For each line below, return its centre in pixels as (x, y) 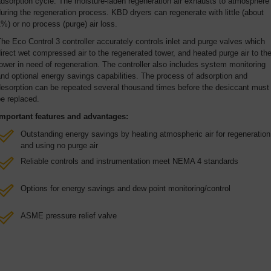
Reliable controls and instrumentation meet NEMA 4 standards (131, 161)
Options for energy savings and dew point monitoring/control (126, 188)
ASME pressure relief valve (69, 216)
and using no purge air (59, 145)
